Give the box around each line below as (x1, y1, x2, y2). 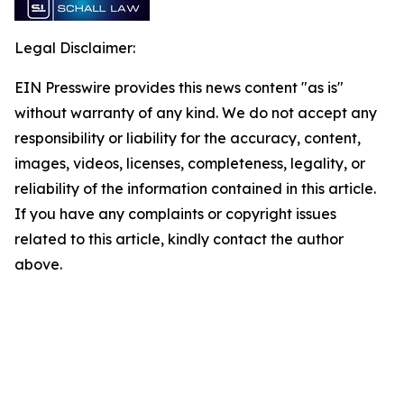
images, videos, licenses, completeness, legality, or (14, 154, 365, 172)
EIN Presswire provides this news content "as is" (14, 78, 344, 96)
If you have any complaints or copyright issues (14, 205, 336, 223)
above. (14, 255, 62, 273)
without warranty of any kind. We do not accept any (14, 104, 377, 122)
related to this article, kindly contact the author (14, 230, 344, 248)
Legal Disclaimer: (14, 39, 135, 57)
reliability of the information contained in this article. (14, 179, 376, 197)
